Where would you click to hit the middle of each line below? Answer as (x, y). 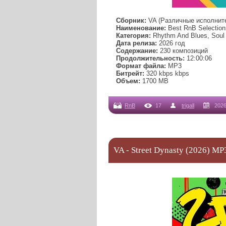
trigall (188, 105)
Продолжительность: (150, 59)
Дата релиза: (136, 43)
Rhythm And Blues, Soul (188, 36)
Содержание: (137, 51)
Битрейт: (130, 74)
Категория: (133, 36)
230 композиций (183, 51)
